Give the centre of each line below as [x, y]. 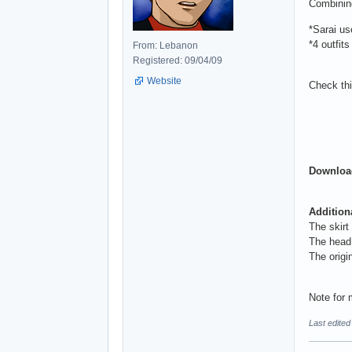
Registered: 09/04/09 [178, 60]
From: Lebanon [165, 45]
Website [164, 81]
